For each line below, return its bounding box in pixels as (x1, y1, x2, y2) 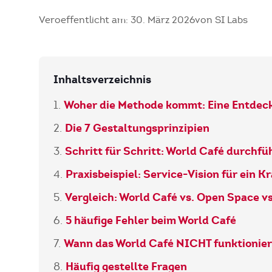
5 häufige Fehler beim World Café (66, 213, 236, 227)
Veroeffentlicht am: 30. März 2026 (39, 14, 195, 25)
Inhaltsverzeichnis (53, 72, 151, 86)
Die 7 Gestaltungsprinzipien (65, 121, 209, 135)
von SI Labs (195, 14, 248, 25)
